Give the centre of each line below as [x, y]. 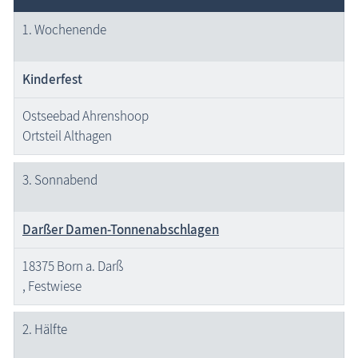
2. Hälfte [45, 330]
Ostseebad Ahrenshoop [86, 116]
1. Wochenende [64, 30]
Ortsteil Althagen [67, 136]
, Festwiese [52, 286]
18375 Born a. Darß [73, 266]
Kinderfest [52, 80]
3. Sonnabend [60, 179]
